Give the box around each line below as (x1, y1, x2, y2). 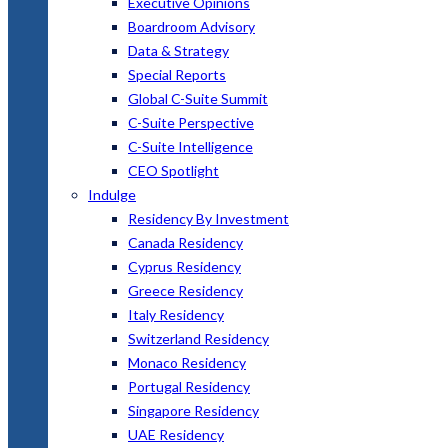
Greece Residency (128, 281, 243, 299)
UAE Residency (128, 425, 224, 443)
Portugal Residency (128, 377, 250, 395)
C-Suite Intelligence (128, 137, 253, 155)
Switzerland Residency (128, 329, 269, 347)
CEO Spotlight (128, 161, 219, 179)
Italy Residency (128, 305, 224, 323)
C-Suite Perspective (128, 113, 254, 131)
